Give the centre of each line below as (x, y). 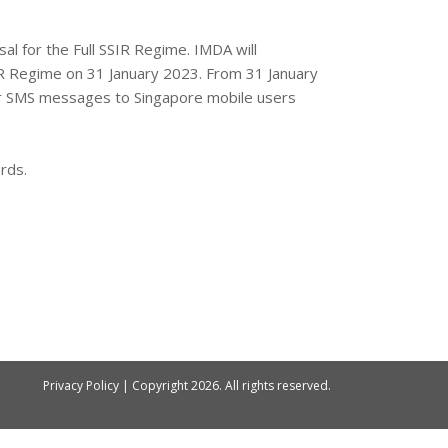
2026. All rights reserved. (261, 385)
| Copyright (155, 385)
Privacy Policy (81, 385)
